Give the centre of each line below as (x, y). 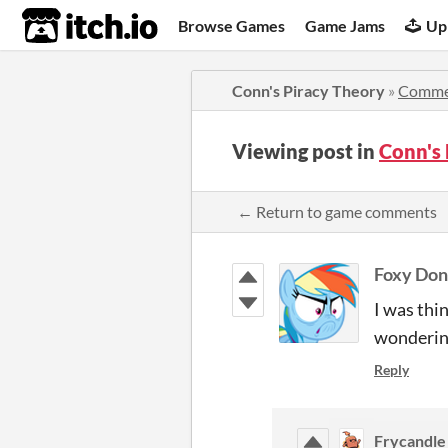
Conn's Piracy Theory (308, 90)
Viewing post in (305, 151)
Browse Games (232, 25)
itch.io (65, 26)
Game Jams (345, 25)
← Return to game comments (337, 211)
